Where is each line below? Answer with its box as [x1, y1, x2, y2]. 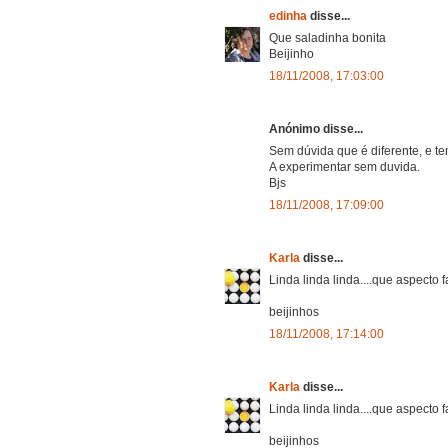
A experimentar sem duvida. [269, 159, 420, 174]
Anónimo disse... [269, 121, 363, 136]
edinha [269, 8, 310, 23]
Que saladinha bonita [269, 30, 386, 45]
